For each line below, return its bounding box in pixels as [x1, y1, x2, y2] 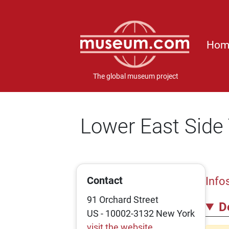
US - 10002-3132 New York [87, 208, 195, 219]
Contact [87, 174, 123, 187]
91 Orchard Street [87, 194, 159, 205]
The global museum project [93, 72, 178, 81]
